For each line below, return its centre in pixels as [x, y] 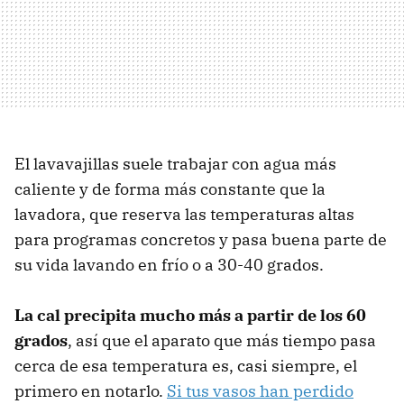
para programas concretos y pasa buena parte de [201, 240]
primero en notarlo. [91, 391]
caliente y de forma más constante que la [170, 189]
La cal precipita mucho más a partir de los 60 [190, 316]
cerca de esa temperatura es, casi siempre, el [186, 366]
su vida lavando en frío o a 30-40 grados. [171, 265]
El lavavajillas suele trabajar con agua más [175, 164]
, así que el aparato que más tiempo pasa [222, 341]
